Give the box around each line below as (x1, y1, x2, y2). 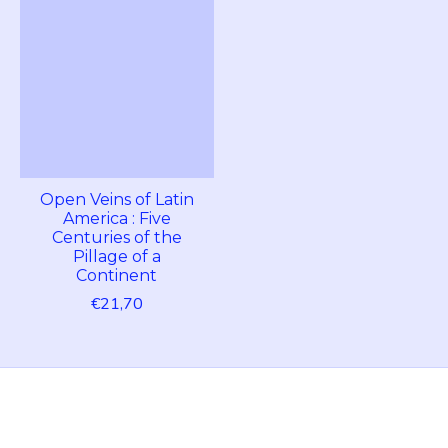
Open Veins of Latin (39, 190, 194, 210)
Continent (76, 266, 158, 286)
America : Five (62, 209, 171, 229)
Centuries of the (51, 228, 182, 248)
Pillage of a (72, 247, 161, 267)
